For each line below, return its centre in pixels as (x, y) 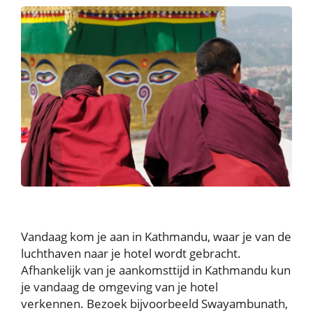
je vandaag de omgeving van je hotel (119, 286)
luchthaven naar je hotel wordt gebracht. (131, 253)
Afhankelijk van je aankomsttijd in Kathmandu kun (156, 270)
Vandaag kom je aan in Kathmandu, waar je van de (156, 236)
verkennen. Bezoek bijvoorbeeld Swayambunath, (154, 303)
